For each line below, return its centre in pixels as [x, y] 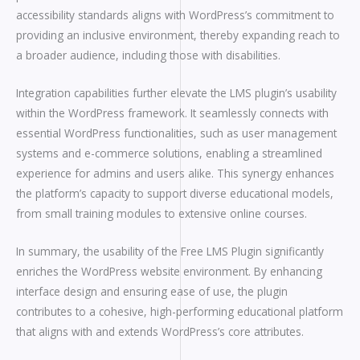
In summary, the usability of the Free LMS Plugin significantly [170, 251]
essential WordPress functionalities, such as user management [176, 133]
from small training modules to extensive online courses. [162, 213]
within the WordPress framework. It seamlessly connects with [172, 112]
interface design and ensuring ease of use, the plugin [152, 291]
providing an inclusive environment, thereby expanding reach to [178, 35]
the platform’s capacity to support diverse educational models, [175, 193]
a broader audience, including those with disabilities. [148, 55]
